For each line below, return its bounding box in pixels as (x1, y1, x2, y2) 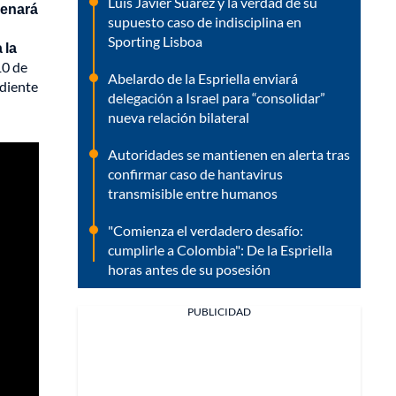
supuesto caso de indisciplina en (108, 12, 301, 30)
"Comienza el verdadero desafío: (108, 221, 303, 239)
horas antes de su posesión (108, 260, 270, 278)
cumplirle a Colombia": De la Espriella (108, 240, 332, 258)
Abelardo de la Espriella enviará (108, 69, 298, 87)
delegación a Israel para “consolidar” (108, 88, 325, 106)
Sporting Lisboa (108, 32, 202, 49)
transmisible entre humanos (108, 184, 278, 202)
